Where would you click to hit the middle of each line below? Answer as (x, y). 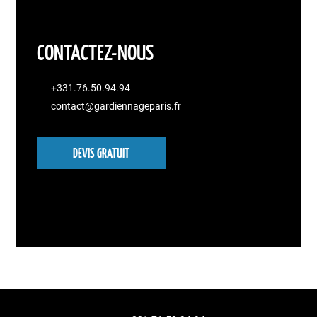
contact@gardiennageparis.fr (116, 106)
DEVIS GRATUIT (102, 155)
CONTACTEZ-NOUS (96, 54)
